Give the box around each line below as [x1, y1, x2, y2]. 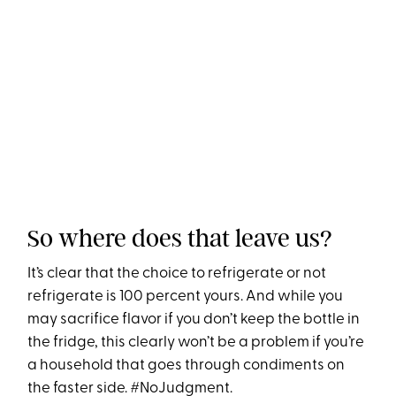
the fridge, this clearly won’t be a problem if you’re [27, 335, 365, 350]
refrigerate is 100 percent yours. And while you [27, 289, 344, 304]
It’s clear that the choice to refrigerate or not [27, 266, 327, 281]
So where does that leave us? [27, 224, 333, 253]
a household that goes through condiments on [27, 358, 346, 373]
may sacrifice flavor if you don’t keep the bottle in [27, 312, 361, 327]
